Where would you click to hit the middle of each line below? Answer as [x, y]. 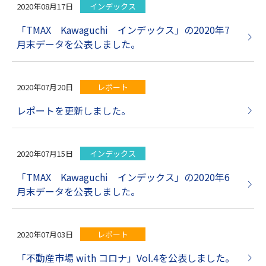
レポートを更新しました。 [74, 111]
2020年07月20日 [45, 87]
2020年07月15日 [45, 154]
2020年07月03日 [45, 235]
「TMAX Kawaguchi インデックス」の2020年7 [123, 30]
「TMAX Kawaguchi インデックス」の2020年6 [123, 177]
